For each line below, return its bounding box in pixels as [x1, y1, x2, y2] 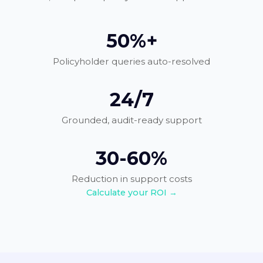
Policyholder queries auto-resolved [53, 55, 210, 67]
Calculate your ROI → [86, 187, 177, 198]
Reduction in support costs [71, 173, 192, 184]
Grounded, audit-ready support [61, 114, 202, 126]
